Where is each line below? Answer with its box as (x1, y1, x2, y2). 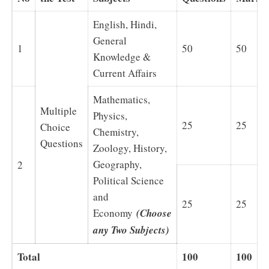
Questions (40, 136, 83, 150)
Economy (93, 206, 136, 220)
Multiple (40, 104, 77, 118)
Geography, (93, 157, 142, 171)
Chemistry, (93, 125, 139, 139)
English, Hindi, (93, 17, 157, 31)
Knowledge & (93, 50, 151, 64)
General (93, 34, 127, 47)
